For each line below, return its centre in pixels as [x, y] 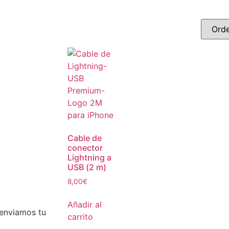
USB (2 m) [87, 167]
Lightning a [89, 157]
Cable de [85, 138]
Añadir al [85, 204]
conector [85, 148]
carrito [80, 216]
